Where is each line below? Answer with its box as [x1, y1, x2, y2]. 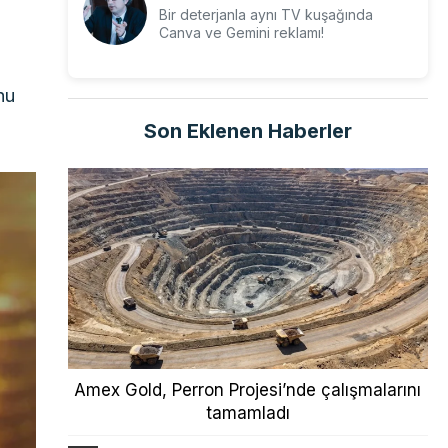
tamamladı [205, 403, 290, 424]
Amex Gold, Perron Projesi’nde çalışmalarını [74, 380, 422, 401]
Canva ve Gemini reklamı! [158, 24, 324, 41]
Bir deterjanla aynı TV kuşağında [158, 6, 373, 23]
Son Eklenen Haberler [143, 119, 352, 143]
